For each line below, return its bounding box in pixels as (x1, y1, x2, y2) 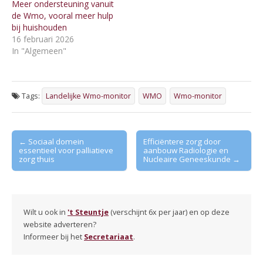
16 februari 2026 (12, 33, 74, 45)
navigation (11, 147, 53, 159)
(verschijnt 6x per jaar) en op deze (109, 207, 230, 217)
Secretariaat (84, 231, 133, 242)
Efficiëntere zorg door (143, 136, 221, 147)
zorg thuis (19, 153, 55, 164)
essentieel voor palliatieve (19, 144, 113, 156)
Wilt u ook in (23, 207, 68, 217)
